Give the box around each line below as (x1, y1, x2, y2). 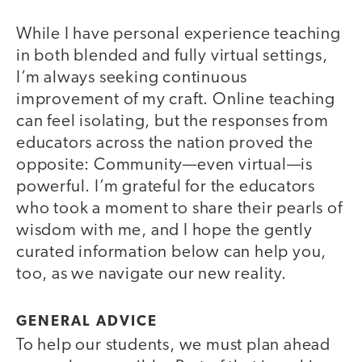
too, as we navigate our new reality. (16, 265, 287, 283)
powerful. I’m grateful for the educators (16, 178, 315, 196)
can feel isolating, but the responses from (16, 112, 329, 130)
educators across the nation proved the (16, 134, 314, 152)
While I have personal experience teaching (16, 25, 341, 43)
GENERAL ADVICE (16, 314, 158, 330)
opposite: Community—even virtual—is (16, 156, 313, 174)
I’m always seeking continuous (16, 69, 248, 86)
